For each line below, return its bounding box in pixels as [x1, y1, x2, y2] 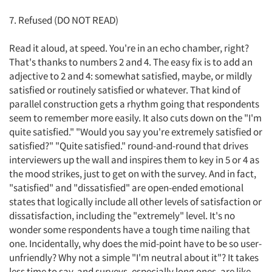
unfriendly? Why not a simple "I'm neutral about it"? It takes [9, 251, 259, 264]
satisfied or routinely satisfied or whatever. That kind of [9, 83, 240, 97]
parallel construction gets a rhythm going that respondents [9, 97, 259, 110]
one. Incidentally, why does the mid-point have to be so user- [9, 237, 262, 250]
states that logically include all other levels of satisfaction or [9, 195, 262, 208]
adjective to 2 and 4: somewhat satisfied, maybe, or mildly [9, 69, 252, 83]
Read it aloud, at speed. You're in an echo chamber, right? [9, 41, 249, 55]
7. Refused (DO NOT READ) [9, 13, 118, 27]
